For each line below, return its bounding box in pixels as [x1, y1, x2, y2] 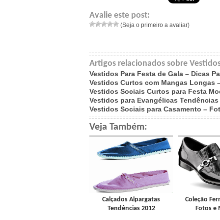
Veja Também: [89, 122, 147, 132]
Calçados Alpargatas [102, 196, 160, 203]
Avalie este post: [89, 11, 150, 20]
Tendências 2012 [107, 205, 155, 212]
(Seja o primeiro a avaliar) [119, 22, 190, 28]
